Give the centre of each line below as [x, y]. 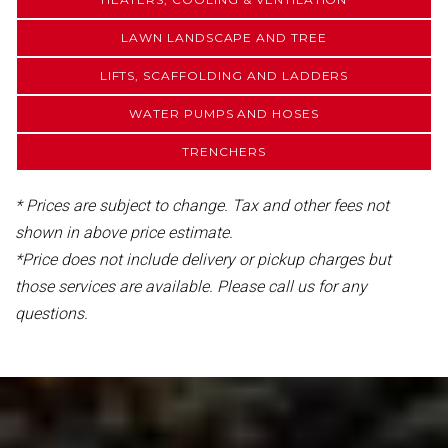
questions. [51, 313]
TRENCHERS [224, 151]
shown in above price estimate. [124, 232]
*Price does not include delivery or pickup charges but [203, 259]
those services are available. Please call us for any [191, 286]
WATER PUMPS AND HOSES [224, 113]
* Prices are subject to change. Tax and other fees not [202, 205]
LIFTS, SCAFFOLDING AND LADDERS [224, 75]
